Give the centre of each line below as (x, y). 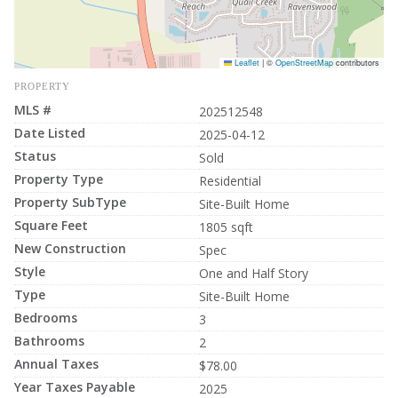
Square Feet (51, 225)
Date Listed (50, 132)
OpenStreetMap (304, 62)
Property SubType (70, 202)
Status (35, 155)
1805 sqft (226, 227)
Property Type (59, 179)
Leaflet (246, 62)
